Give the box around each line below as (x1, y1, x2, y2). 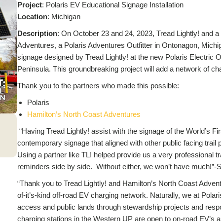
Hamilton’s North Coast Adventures (27, 110, 141, 119)
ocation (21, 12, 47, 21)
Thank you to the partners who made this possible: (17, 81, 179, 90)
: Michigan (47, 12, 80, 21)
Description (17, 29, 57, 38)
